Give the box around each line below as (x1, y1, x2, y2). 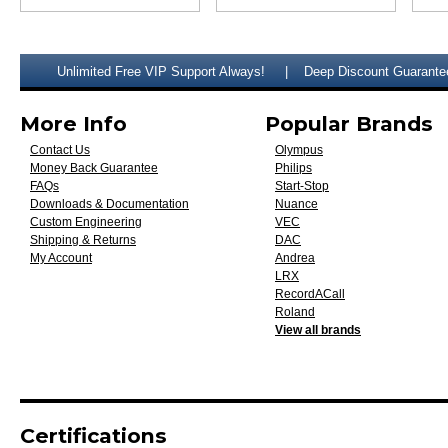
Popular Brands (265, 111, 433, 136)
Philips (275, 161, 312, 175)
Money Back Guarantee (30, 161, 158, 175)
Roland (275, 305, 315, 319)
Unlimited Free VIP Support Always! (56, 64, 265, 79)
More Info (20, 111, 127, 136)
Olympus (275, 143, 323, 157)
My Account (30, 251, 92, 265)
